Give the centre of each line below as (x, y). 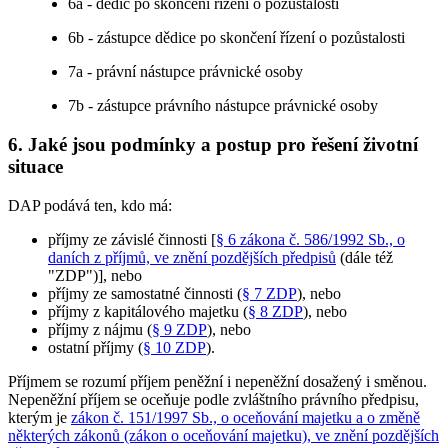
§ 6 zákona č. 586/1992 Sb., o (310, 239)
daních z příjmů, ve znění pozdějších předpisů (192, 257)
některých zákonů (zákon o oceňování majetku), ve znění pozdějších (223, 435)
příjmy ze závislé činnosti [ (132, 239)
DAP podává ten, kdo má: (90, 205)
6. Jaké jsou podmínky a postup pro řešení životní (213, 144)
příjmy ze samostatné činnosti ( (145, 293)
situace (35, 166)
